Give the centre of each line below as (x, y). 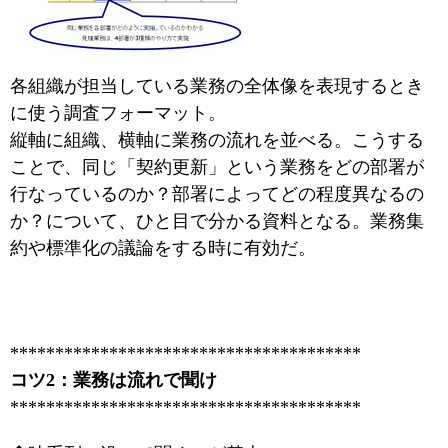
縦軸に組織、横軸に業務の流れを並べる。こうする (217, 140)
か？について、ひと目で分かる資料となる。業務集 (217, 221)
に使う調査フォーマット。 (118, 113)
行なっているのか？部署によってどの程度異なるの (217, 194)
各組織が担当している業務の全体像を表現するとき (217, 86)
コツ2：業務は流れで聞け (113, 380)
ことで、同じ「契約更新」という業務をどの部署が (217, 167)
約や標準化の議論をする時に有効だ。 (163, 248)
